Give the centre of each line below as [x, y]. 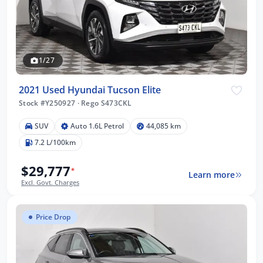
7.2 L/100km [55, 142]
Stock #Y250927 [48, 103]
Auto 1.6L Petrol [97, 126]
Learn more [211, 175]
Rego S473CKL [105, 103]
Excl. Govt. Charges [50, 182]
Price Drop [53, 217]
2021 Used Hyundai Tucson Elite [90, 90]
